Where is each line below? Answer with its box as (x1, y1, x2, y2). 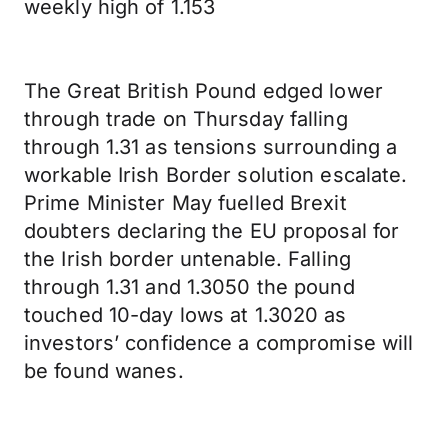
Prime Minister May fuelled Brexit (24, 191, 347, 215)
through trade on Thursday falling (24, 107, 348, 131)
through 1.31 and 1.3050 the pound (24, 275, 355, 299)
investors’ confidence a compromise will (24, 331, 414, 355)
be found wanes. (24, 359, 184, 383)
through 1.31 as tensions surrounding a (24, 135, 398, 159)
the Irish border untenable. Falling (24, 247, 351, 271)
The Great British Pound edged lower (24, 79, 383, 103)
